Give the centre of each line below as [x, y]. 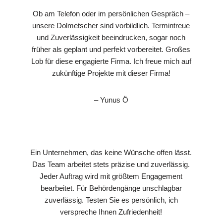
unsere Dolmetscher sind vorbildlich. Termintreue [111, 25]
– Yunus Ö [111, 100]
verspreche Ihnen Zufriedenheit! [111, 212]
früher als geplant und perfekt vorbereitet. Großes [111, 49]
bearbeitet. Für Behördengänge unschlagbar [111, 188]
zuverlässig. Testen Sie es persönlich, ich [111, 200]
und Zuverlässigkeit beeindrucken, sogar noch [111, 37]
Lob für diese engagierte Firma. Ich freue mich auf [111, 61]
